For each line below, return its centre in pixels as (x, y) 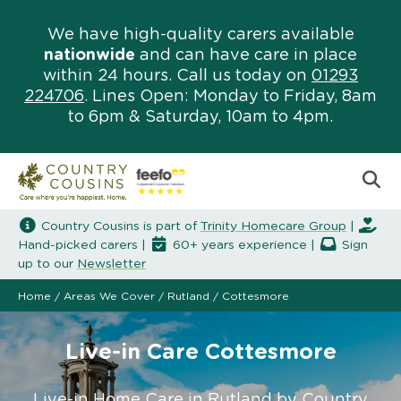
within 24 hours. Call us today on (177, 76)
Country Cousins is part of (119, 226)
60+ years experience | (243, 245)
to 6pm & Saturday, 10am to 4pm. (200, 117)
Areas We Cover (109, 296)
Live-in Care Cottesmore (200, 352)
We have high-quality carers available (200, 35)
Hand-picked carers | (84, 245)
